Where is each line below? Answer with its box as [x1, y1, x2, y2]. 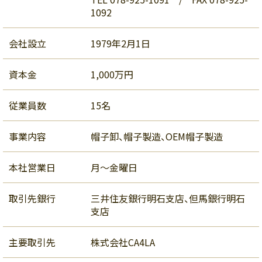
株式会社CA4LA [91, 235, 155, 250]
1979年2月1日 [91, 36, 150, 51]
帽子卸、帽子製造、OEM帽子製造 [91, 129, 223, 144]
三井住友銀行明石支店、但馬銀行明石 [91, 191, 245, 206]
